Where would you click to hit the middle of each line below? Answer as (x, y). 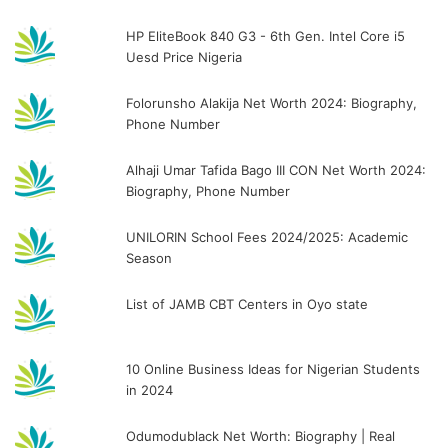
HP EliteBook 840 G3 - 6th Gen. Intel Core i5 (266, 35)
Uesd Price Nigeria (184, 56)
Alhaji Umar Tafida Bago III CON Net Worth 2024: (276, 169)
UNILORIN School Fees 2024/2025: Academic (267, 236)
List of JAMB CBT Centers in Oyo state (247, 303)
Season (149, 257)
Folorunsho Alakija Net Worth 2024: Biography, (272, 102)
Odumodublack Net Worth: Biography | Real (261, 435)
